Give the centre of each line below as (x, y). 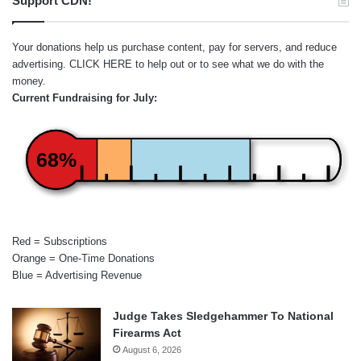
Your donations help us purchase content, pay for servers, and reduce (174, 47)
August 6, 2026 (152, 349)
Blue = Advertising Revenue (77, 275)
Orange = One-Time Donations (83, 258)
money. (29, 81)
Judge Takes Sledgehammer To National (223, 315)
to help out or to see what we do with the (228, 64)
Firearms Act (147, 332)
